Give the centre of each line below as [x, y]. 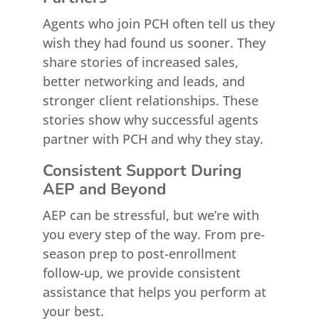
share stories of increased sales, [140, 62]
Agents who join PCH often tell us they [158, 23]
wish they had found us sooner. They [154, 43]
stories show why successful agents [150, 120]
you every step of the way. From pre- [153, 234]
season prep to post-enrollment [139, 253]
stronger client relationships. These [150, 100]
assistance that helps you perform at [154, 292]
